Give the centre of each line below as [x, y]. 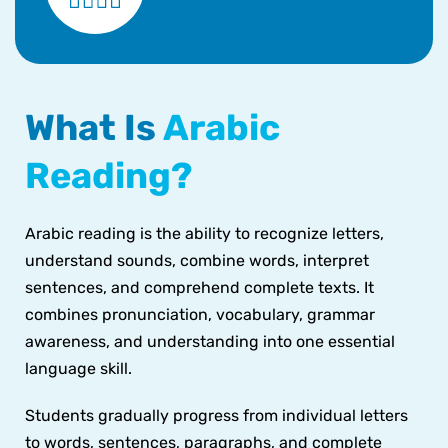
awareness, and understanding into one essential [210, 342]
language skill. [78, 369]
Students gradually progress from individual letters [216, 416]
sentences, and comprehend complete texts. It [199, 288]
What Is [94, 128]
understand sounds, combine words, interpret [197, 261]
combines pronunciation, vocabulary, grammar [200, 315]
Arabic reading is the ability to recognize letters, [204, 234]
